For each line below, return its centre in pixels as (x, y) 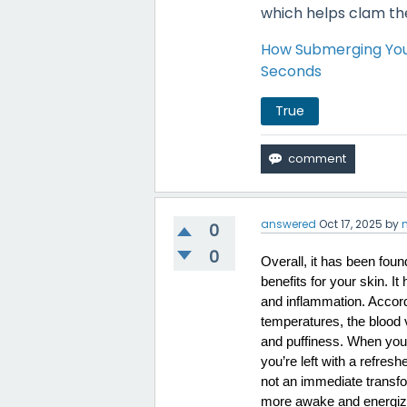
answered (289, 223)
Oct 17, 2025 (351, 223)
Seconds (292, 71)
